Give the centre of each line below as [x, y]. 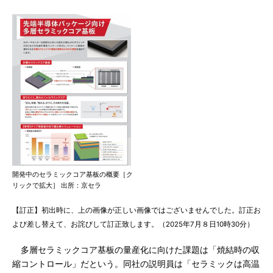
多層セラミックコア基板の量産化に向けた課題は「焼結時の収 [136, 250]
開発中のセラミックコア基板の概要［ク [73, 174]
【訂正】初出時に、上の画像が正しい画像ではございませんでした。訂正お [136, 210]
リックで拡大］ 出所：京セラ [57, 185]
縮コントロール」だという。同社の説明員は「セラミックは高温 [136, 264]
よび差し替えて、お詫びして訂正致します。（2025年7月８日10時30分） [133, 224]
